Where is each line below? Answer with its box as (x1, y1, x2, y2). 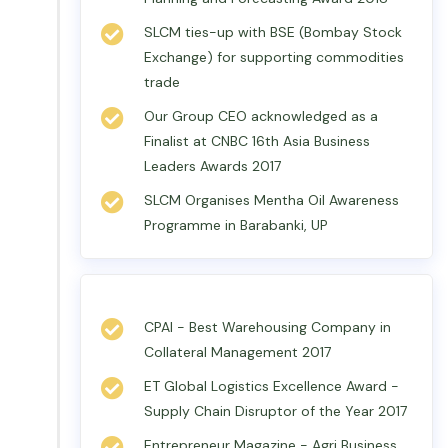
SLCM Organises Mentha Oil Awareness (144, 191, 399, 209)
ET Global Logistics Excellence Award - (144, 377, 399, 395)
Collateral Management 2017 (144, 343, 331, 361)
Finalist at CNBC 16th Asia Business (144, 132, 370, 150)
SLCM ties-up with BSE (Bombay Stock (144, 23, 402, 41)
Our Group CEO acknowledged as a (144, 107, 378, 125)
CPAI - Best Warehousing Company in (144, 318, 391, 336)
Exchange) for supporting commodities (144, 48, 404, 66)
